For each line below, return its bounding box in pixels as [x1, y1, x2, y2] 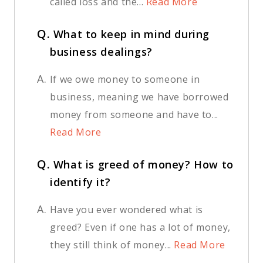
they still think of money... [50, 238, 171, 252]
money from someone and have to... [50, 108, 218, 122]
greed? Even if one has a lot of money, [50, 221, 231, 234]
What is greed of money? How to [53, 157, 234, 172]
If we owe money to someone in [49, 73, 200, 86]
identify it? [50, 175, 111, 190]
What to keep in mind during [53, 27, 210, 42]
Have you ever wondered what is [49, 203, 203, 217]
